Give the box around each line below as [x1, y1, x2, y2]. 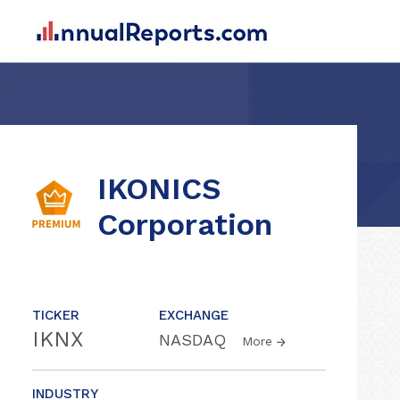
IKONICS [97, 171, 221, 206]
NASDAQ [159, 330, 231, 349]
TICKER [32, 307, 79, 323]
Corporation [97, 206, 272, 242]
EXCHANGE [159, 307, 229, 323]
